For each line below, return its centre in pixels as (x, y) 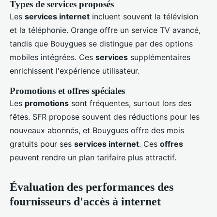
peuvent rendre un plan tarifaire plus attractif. (93, 158)
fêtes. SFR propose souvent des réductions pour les (105, 117)
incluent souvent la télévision (144, 17)
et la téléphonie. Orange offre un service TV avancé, (105, 30)
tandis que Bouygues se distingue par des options (101, 44)
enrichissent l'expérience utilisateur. (75, 71)
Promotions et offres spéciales (67, 91)
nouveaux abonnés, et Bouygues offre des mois (97, 131)
